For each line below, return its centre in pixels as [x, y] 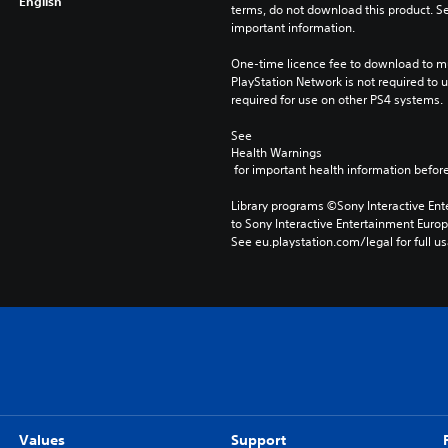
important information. [292, 27]
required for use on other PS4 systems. [336, 99]
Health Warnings [276, 152]
